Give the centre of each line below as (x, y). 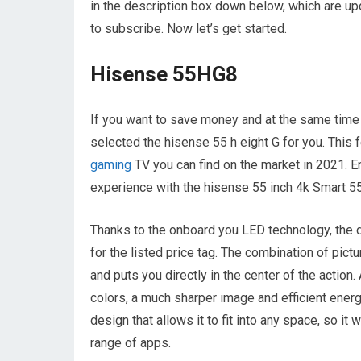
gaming (111, 164)
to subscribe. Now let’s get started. (189, 28)
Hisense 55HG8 (164, 74)
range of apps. (131, 342)
